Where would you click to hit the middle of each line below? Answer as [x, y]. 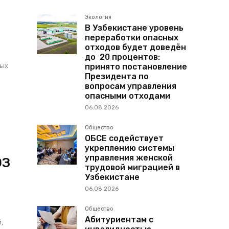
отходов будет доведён [135, 48]
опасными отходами [128, 96]
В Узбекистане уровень [134, 28]
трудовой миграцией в [132, 168]
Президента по [117, 77]
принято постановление [136, 67]
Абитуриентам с [119, 220]
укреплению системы [130, 148]
